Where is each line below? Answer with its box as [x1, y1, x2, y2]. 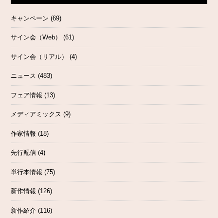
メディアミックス [11, 110, 62, 118]
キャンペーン [11, 14, 49, 22]
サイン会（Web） [11, 34, 62, 41]
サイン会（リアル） [11, 53, 68, 60]
